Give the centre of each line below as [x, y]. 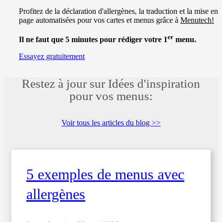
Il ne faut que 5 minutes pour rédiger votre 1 [93, 39]
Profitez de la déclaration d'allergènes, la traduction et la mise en [118, 11]
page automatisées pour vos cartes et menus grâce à [100, 20]
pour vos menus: [111, 96]
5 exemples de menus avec [105, 174]
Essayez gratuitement [52, 56]
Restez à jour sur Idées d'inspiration [111, 83]
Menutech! [197, 20]
